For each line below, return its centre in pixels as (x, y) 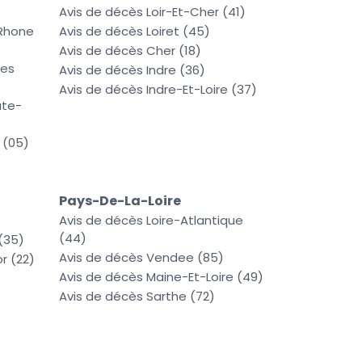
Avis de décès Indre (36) (132, 70)
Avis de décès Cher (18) (130, 51)
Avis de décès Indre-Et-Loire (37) (158, 90)
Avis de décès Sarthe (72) (137, 297)
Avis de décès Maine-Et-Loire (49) (161, 277)
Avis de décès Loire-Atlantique (151, 221)
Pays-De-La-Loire (120, 201)
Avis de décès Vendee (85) (141, 258)
